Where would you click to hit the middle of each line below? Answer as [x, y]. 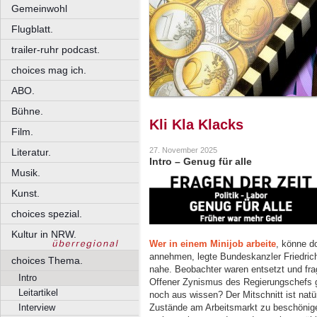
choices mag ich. [49, 70]
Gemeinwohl [39, 8]
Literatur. [31, 152]
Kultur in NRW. [44, 234]
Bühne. [27, 111]
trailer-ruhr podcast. [56, 50]
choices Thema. [47, 260]
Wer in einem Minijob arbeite [213, 243]
